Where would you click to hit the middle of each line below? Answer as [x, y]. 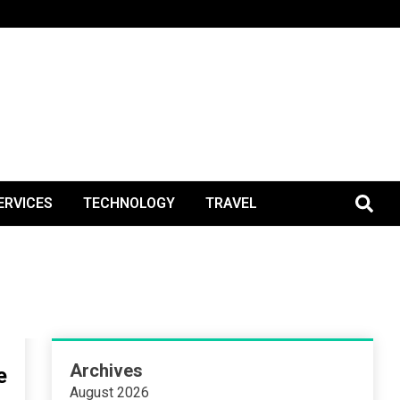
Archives [107, 371]
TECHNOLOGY [129, 203]
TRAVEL [231, 203]
